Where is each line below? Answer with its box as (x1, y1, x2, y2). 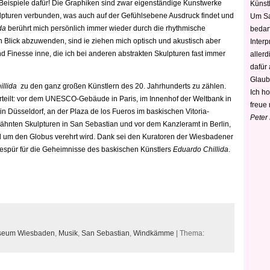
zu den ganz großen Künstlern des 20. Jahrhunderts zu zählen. (17, 82, 226, 90)
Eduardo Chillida (173, 145, 228, 154)
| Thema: (174, 229, 204, 237)
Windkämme (133, 229, 174, 237)
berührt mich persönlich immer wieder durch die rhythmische (6, 24, 206, 33)
